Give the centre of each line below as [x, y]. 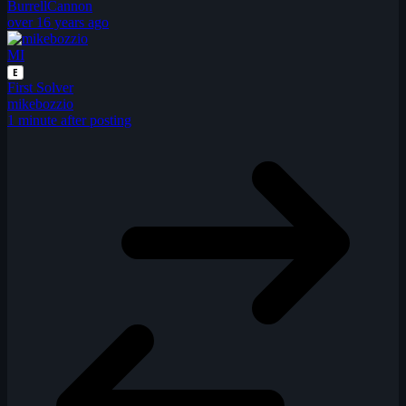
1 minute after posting [69, 121]
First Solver [40, 88]
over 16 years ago [58, 23]
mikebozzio [40, 104]
